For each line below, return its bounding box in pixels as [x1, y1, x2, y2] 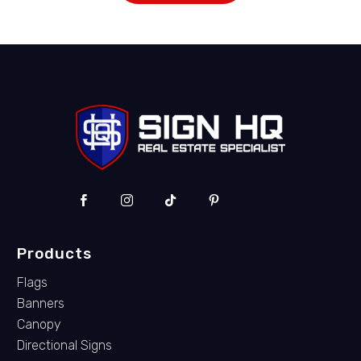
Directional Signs [17, 337, 112, 353]
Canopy [17, 316, 61, 332]
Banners [17, 295, 64, 311]
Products [17, 243, 92, 263]
